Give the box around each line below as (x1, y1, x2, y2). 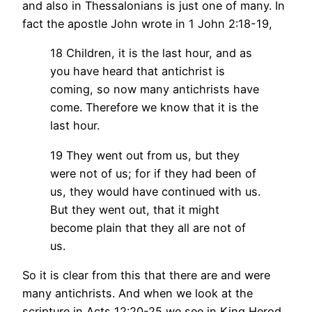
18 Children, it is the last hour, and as (50, 46, 252, 61)
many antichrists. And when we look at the (22, 286, 253, 300)
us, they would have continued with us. (50, 184, 260, 198)
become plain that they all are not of (50, 220, 246, 235)
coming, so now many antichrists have (50, 82, 259, 97)
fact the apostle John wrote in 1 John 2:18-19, (22, 17, 272, 31)
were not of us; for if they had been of (50, 166, 256, 180)
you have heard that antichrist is (50, 64, 225, 79)
